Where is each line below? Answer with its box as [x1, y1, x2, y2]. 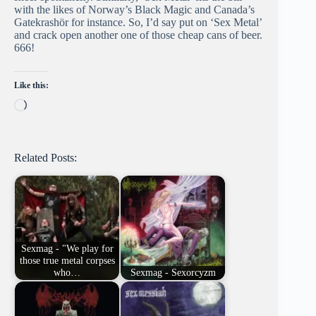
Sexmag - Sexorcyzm [130, 267, 216, 279]
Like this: [14, 80, 49, 91]
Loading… [26, 98, 75, 111]
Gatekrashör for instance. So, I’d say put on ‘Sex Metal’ [14, 16, 262, 29]
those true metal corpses [19, 255, 115, 267]
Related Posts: [14, 152, 77, 164]
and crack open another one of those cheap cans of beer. [14, 29, 262, 42]
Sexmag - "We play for [20, 243, 114, 255]
